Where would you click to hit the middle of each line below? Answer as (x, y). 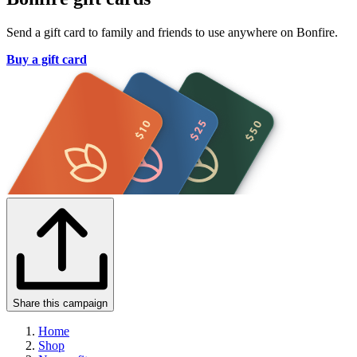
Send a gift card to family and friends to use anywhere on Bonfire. (172, 33)
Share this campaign (60, 304)
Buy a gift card (47, 60)
